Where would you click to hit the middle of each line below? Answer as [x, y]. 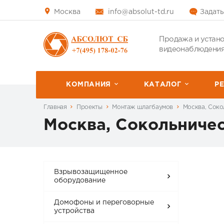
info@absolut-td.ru [141, 12]
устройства [74, 211]
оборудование [80, 181]
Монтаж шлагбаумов [143, 107]
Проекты [89, 107]
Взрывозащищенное [91, 172]
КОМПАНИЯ [88, 84]
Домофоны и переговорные [104, 202]
